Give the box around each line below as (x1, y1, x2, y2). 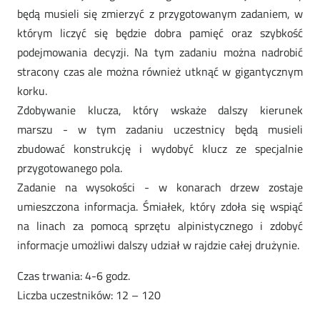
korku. (17, 82, 47, 100)
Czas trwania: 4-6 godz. (17, 267, 130, 285)
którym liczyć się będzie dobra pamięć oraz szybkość (17, 24, 303, 42)
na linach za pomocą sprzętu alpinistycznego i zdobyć (17, 217, 303, 235)
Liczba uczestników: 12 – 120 (17, 286, 161, 304)
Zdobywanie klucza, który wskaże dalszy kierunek (17, 101, 303, 119)
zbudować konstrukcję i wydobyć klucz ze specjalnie (17, 140, 303, 158)
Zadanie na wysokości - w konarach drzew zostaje (17, 179, 303, 196)
